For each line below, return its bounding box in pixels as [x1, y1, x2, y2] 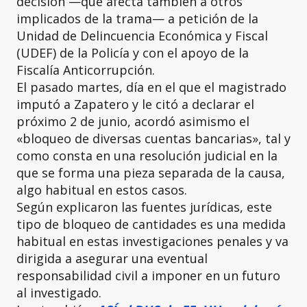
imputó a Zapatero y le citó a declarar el [16, 95, 254, 112]
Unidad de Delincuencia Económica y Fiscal [16, 27, 268, 44]
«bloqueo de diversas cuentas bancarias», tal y [16, 130, 291, 147]
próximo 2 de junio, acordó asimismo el [16, 112, 249, 130]
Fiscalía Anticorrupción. [16, 61, 155, 78]
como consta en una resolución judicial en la [16, 147, 278, 164]
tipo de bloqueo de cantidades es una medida [16, 215, 286, 232]
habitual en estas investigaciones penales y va [16, 232, 288, 249]
